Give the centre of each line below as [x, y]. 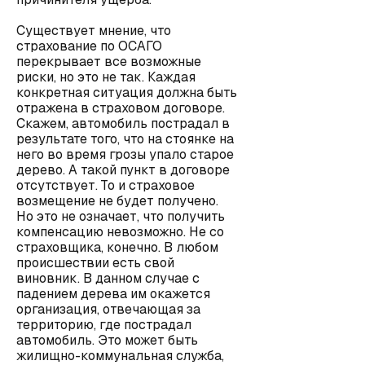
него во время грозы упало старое [125, 154]
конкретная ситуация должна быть [127, 92]
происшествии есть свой [95, 263]
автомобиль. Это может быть [107, 340]
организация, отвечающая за [108, 309]
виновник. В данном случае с [108, 278]
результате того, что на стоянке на [125, 139]
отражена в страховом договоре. [121, 108]
